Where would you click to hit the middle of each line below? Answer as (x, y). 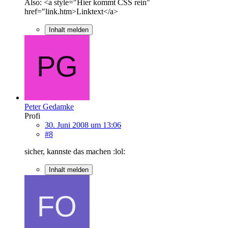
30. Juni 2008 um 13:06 (83, 125)
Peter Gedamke (49, 106)
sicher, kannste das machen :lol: (75, 151)
